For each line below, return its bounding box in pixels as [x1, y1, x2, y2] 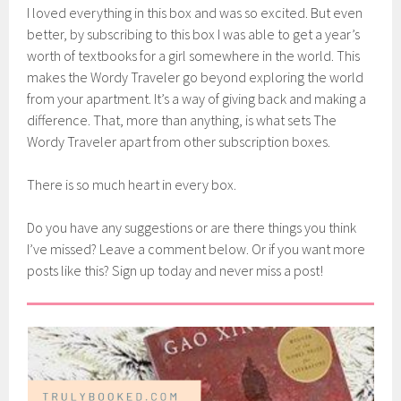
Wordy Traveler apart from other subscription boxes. [27, 132, 331, 151]
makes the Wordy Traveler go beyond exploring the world [27, 68, 364, 87]
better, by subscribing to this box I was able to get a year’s [27, 25, 361, 44]
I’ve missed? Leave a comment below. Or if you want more [27, 240, 366, 259]
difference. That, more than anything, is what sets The [27, 111, 337, 130]
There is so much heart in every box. [27, 175, 237, 194]
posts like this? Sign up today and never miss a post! [27, 261, 324, 280]
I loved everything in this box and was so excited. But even [27, 4, 363, 22]
